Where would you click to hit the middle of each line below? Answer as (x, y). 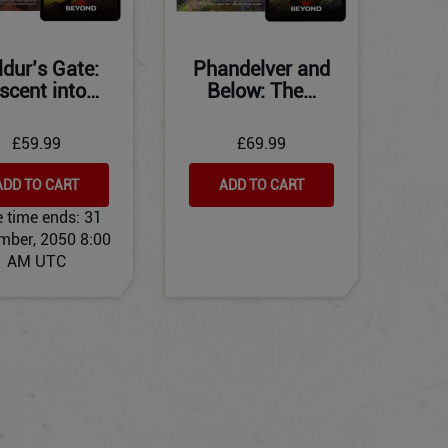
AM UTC (36, 261)
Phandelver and (261, 68)
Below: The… (261, 90)
